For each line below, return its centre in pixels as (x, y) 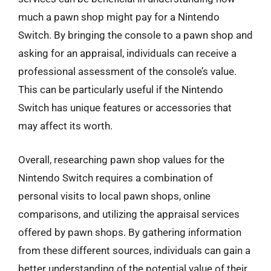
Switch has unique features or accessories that (125, 108)
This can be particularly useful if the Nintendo (121, 90)
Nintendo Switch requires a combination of (116, 178)
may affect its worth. (65, 126)
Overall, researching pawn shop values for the (121, 159)
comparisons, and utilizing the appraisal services (129, 214)
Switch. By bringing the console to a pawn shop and (135, 35)
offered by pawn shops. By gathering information (130, 232)
